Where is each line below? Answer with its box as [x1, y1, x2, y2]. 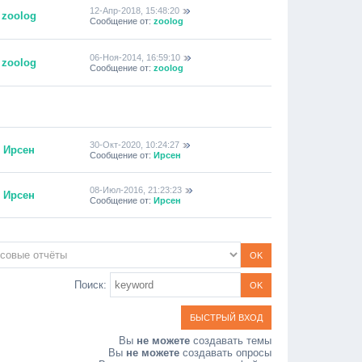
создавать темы [190, 335, 271, 347]
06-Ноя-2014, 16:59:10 [90, 53, 180, 62]
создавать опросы [179, 347, 271, 359]
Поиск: [74, 279, 110, 291]
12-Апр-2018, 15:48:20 [90, 6, 179, 15]
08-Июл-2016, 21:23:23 [90, 185, 182, 195]
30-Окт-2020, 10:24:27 [90, 140, 179, 149]
